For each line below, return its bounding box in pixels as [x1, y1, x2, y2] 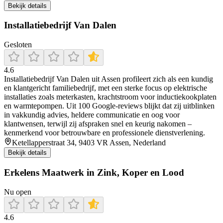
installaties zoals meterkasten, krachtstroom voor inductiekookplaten [4, 93, 217, 102]
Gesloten [4, 40, 32, 49]
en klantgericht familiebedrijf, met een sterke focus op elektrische [4, 84, 207, 93]
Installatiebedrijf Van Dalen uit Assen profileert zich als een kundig [4, 75, 213, 84]
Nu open [4, 187, 31, 196]
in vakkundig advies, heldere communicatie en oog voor [4, 111, 180, 119]
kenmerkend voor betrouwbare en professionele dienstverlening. [4, 128, 205, 137]
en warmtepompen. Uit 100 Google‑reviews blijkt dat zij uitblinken [4, 102, 215, 111]
